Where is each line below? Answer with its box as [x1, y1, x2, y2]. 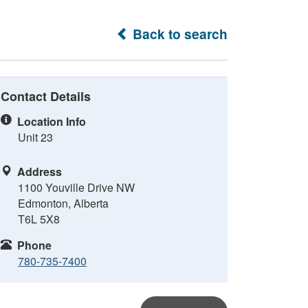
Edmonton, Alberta [18, 195, 109, 211]
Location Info [17, 113, 86, 129]
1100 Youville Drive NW [18, 179, 135, 195]
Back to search [129, 24, 228, 43]
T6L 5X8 [18, 210, 60, 227]
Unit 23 [18, 129, 53, 145]
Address [17, 163, 62, 179]
